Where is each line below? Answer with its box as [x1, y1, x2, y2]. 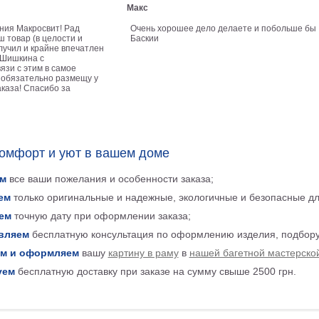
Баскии [130, 33, 159, 43]
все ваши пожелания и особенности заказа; [6, 173, 214, 184]
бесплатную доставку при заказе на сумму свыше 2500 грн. [14, 266, 296, 277]
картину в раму [108, 247, 179, 258]
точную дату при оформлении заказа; [11, 210, 191, 221]
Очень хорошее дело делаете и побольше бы [130, 23, 317, 33]
